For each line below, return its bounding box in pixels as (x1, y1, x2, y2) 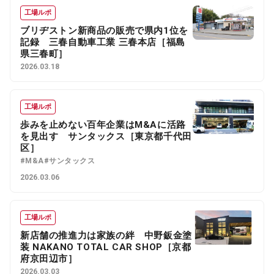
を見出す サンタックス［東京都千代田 (20, 130, 192, 142)
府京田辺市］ (20, 253, 78, 264)
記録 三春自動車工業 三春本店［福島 (20, 36, 185, 48)
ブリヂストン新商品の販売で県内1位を (20, 24, 188, 36)
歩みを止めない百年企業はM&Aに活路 (20, 119, 186, 130)
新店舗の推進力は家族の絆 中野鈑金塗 (20, 229, 192, 241)
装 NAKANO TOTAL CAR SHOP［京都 (20, 241, 191, 253)
